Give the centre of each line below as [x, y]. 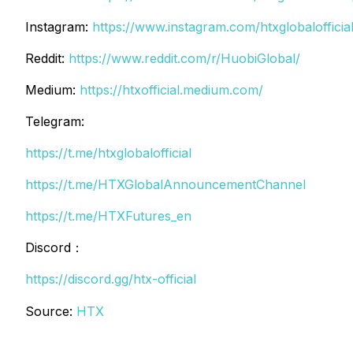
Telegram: [55, 121]
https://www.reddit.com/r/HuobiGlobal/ [184, 58]
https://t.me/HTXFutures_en [108, 216]
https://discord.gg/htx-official [111, 279]
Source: [51, 311]
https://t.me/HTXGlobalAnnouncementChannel [165, 184]
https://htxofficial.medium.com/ [171, 90]
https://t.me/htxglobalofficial [108, 153]
